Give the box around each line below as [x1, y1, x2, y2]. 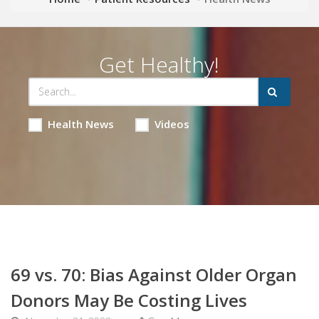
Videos [154, 116, 189, 131]
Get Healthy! [99, 49, 220, 79]
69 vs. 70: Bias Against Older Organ [11, 262, 297, 286]
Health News [47, 116, 114, 131]
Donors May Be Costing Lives [11, 288, 247, 312]
